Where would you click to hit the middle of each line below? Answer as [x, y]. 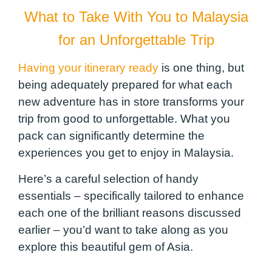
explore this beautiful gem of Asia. [106, 246]
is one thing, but [201, 68]
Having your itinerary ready [88, 68]
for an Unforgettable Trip [136, 40]
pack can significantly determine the [111, 136]
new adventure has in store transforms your [131, 102]
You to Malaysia [195, 17]
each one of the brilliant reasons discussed [130, 212]
